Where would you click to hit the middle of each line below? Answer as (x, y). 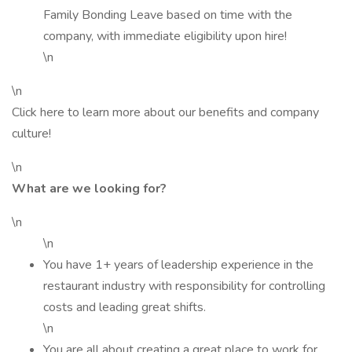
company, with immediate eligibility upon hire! (165, 36)
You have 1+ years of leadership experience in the (178, 265)
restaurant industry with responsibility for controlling (184, 286)
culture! (31, 134)
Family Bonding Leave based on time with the (168, 15)
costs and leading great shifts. (125, 307)
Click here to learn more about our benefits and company (165, 112)
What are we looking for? (89, 189)
